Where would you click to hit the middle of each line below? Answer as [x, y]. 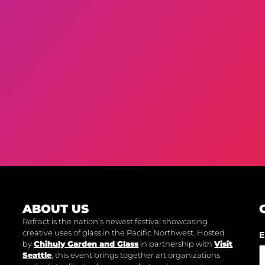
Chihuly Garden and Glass [86, 244]
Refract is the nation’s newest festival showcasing [115, 222]
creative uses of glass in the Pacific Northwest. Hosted [124, 233]
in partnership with [177, 244]
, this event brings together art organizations [136, 255]
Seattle [37, 255]
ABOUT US [56, 209]
